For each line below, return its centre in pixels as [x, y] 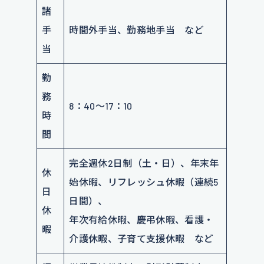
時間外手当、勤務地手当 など [136, 30]
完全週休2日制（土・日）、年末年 [144, 163]
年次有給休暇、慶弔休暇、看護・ [141, 220]
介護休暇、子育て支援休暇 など [141, 238]
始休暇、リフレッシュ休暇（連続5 [144, 182]
